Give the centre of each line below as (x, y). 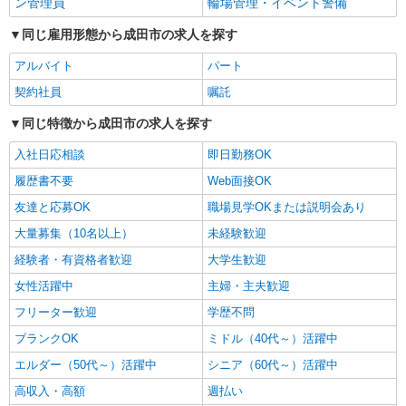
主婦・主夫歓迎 (249, 286)
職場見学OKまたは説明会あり (287, 207)
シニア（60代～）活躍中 (273, 365)
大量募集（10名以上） (74, 233)
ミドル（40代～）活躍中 (273, 338)
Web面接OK (240, 181)
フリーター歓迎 (56, 312)
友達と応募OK (53, 207)
